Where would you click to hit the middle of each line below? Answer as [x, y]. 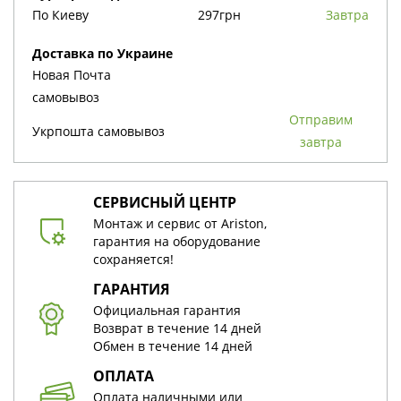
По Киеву [60, 15]
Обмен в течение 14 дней [173, 346]
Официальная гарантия [167, 310]
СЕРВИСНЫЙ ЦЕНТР [165, 202]
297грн [219, 15]
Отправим [294, 119]
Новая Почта [72, 75]
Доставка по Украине [107, 53]
